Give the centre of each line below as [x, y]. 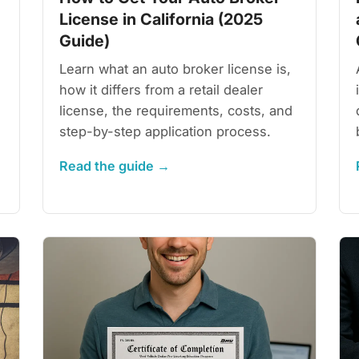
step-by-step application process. [165, 131]
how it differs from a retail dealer [161, 89]
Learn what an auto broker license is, [175, 69]
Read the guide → [115, 165]
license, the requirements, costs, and [176, 110]
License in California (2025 [161, 19]
